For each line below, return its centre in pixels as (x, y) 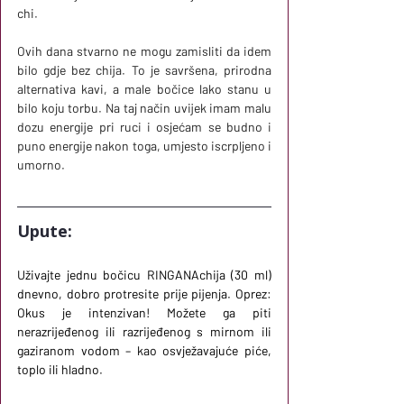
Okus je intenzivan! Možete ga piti (144, 312)
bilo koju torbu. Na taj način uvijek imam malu (144, 107)
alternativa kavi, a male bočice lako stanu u (144, 88)
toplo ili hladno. (60, 369)
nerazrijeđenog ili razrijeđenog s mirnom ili (144, 331)
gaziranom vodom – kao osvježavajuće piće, (144, 350)
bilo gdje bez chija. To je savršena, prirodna (144, 69)
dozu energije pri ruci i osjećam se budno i (144, 126)
